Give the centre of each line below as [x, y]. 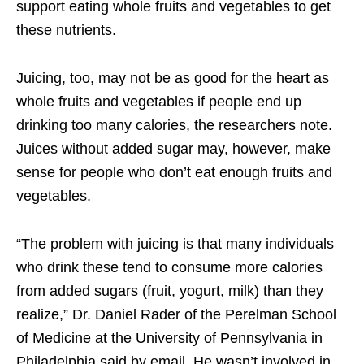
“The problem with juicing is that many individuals [175, 244]
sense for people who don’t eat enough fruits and [174, 173]
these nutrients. [66, 30]
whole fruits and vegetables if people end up [159, 102]
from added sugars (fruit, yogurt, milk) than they [170, 291]
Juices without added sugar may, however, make [173, 149]
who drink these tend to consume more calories [169, 268]
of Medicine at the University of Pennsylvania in [169, 338]
